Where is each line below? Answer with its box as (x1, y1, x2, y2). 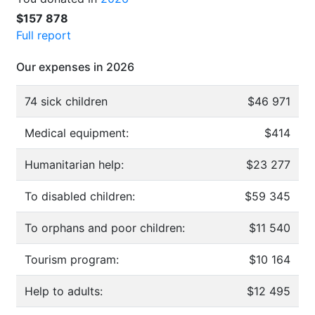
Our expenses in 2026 (16, 59, 134, 74)
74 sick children (25, 94, 108, 108)
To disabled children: (25, 188, 135, 203)
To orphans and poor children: (25, 220, 185, 235)
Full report (16, 27, 71, 42)
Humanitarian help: (25, 157, 124, 172)
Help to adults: (25, 283, 103, 298)
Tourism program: (25, 252, 119, 266)
